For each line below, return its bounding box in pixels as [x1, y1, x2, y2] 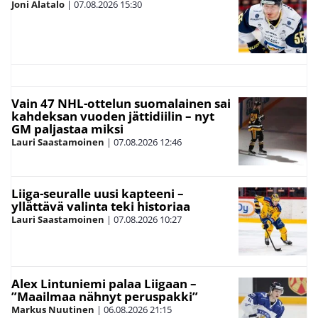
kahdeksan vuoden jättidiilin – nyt [11, 108, 214, 125]
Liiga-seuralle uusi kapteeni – [11, 185, 184, 202]
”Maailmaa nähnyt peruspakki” [11, 288, 198, 305]
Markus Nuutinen [11, 303, 94, 317]
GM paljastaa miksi [11, 121, 124, 138]
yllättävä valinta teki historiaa [11, 198, 190, 215]
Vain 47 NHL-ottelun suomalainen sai [11, 95, 231, 112]
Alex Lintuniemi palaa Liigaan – [11, 275, 197, 292]
